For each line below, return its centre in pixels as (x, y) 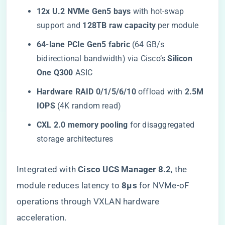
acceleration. (42, 217)
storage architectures (75, 139)
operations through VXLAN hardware (88, 201)
